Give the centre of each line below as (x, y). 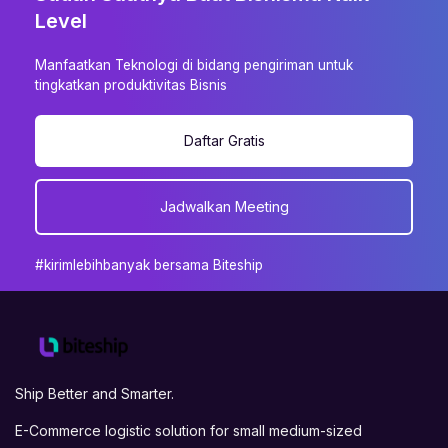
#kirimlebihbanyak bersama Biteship (149, 265)
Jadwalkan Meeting (224, 207)
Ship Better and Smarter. (94, 393)
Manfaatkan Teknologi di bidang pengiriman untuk (194, 65)
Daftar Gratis (224, 141)
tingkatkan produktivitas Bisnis (131, 85)
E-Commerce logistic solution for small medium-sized (188, 430)
